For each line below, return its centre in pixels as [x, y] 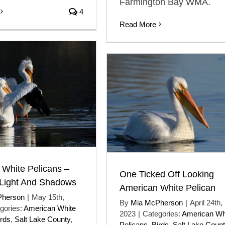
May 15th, [48, 197]
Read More [138, 24]
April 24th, [206, 202]
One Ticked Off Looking [167, 174]
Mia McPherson [157, 202]
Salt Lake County [42, 219]
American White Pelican [167, 188]
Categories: [162, 213]
